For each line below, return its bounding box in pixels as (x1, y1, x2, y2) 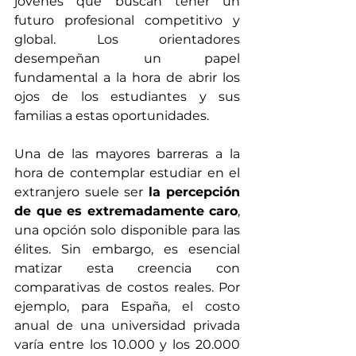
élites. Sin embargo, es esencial (14, 242, 240, 257)
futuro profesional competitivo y (14, 13, 240, 29)
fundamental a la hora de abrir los (14, 70, 240, 86)
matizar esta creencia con (14, 261, 240, 277)
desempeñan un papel (14, 51, 240, 67)
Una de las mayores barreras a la (14, 146, 240, 162)
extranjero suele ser (14, 184, 149, 200)
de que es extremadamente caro (14, 203, 238, 219)
